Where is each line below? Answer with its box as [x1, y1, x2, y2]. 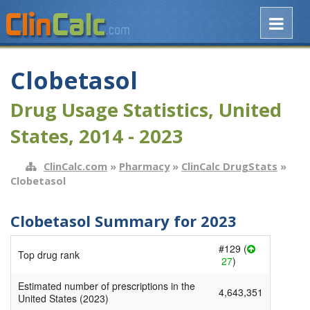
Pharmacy [119, 158, 170, 173]
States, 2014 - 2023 [10, 123, 183, 149]
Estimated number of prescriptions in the [18, 279, 195, 293]
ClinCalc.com [44, 158, 107, 173]
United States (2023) [18, 291, 109, 306]
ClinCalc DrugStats [181, 158, 277, 173]
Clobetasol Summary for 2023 [10, 210, 237, 231]
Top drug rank [18, 248, 80, 262]
